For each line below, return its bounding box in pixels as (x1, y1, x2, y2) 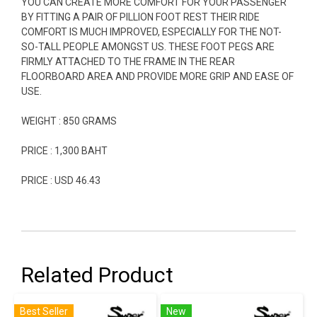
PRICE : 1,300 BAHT (21, 144, 110, 156)
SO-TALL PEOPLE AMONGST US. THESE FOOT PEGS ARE (21, 40, 275, 52)
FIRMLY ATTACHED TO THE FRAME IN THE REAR (21, 55, 235, 67)
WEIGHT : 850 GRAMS (21, 115, 117, 127)
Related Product (21, 262, 173, 287)
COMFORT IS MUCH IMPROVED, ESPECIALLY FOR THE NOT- (21, 25, 282, 38)
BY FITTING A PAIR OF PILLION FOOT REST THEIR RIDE (21, 11, 260, 23)
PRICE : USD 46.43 (21, 174, 100, 186)
